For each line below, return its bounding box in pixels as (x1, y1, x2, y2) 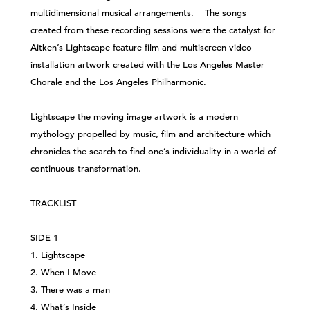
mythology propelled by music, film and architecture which (30, 128, 271, 140)
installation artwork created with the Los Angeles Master (30, 59, 264, 71)
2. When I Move (30, 266, 102, 278)
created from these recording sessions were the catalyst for (30, 24, 275, 36)
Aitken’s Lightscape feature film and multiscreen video (30, 42, 252, 53)
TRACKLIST (30, 197, 87, 209)
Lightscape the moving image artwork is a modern (30, 111, 238, 122)
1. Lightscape (30, 249, 91, 261)
